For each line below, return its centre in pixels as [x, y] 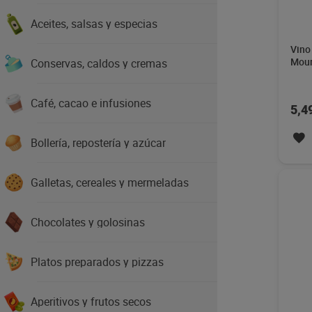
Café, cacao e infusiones [91, 103]
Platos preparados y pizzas [97, 262]
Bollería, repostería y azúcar [98, 143]
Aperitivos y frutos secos [91, 302]
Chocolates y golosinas [88, 222]
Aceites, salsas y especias [94, 24]
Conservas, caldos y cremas [99, 63]
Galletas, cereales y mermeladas [110, 182]
